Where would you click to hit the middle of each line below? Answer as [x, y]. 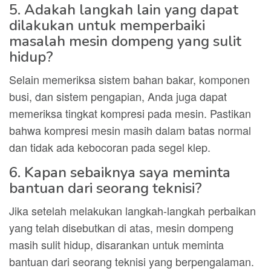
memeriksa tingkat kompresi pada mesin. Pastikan [130, 113]
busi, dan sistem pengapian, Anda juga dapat [118, 96]
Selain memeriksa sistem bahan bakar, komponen [129, 79]
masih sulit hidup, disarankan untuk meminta [116, 244]
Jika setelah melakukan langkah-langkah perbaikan [132, 211]
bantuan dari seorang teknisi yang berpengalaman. [132, 261]
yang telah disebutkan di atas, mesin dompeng [121, 227]
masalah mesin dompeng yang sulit [125, 41]
